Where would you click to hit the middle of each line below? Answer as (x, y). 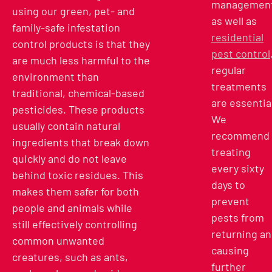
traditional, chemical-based (78, 93)
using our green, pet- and (73, 11)
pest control (241, 54)
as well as (234, 21)
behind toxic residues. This (78, 175)
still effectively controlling (75, 224)
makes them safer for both (76, 191)
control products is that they (81, 44)
